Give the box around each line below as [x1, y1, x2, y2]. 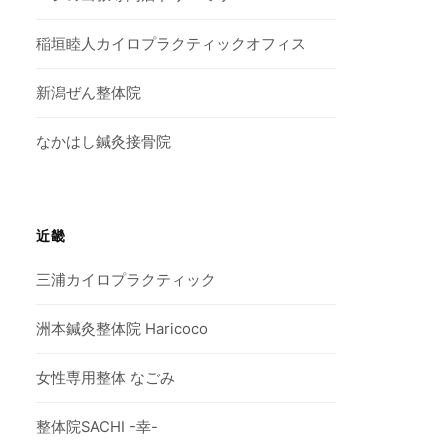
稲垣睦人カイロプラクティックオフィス [36, 35, 307, 54]
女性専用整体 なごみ [36, 369, 176, 388]
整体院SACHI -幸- [36, 418, 159, 437]
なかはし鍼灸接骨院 [36, 133, 172, 152]
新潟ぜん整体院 [36, 84, 142, 103]
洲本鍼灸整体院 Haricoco [36, 320, 209, 339]
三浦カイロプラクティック [36, 271, 217, 290]
